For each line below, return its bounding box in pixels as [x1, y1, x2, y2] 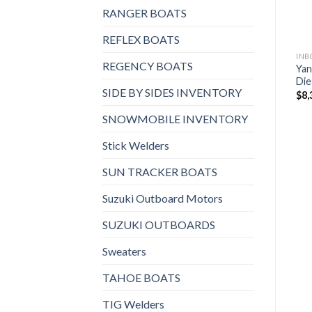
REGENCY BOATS [102, 58, 193, 72]
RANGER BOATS [102, 6, 187, 19]
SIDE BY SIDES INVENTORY [102, 85, 242, 99]
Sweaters [102, 244, 146, 258]
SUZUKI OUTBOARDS [102, 217, 215, 231]
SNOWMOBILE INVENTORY [102, 111, 248, 125]
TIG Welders [102, 297, 164, 311]
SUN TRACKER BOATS [102, 164, 217, 178]
